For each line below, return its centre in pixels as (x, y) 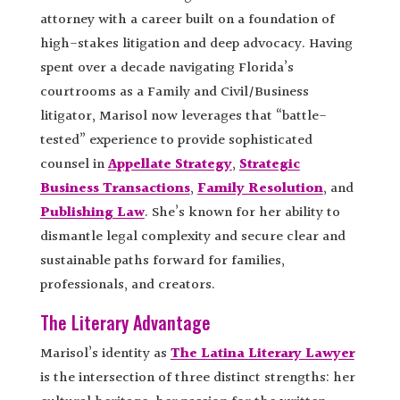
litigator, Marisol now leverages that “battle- (183, 116)
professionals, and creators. (127, 285)
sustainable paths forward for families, (162, 261)
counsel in (74, 164)
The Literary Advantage (125, 322)
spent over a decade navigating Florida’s (167, 68)
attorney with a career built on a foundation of (187, 20)
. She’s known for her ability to (242, 212)
